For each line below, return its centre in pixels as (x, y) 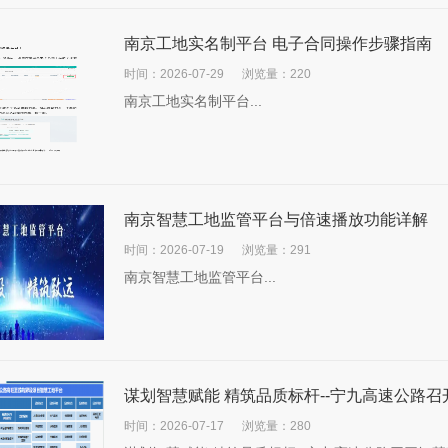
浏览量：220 (276, 74)
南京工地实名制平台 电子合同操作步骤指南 (278, 43)
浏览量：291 (276, 250)
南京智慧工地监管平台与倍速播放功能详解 (276, 219)
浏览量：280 (276, 426)
